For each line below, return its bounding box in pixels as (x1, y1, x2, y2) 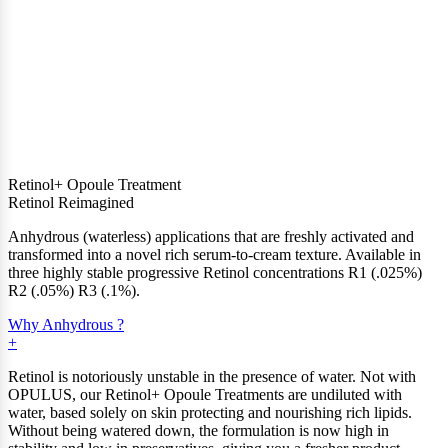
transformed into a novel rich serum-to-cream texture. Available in (8, 245, 421, 263)
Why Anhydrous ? (8, 315, 124, 333)
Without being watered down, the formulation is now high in (8, 421, 389, 439)
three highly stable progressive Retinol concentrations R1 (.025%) (8, 263, 422, 281)
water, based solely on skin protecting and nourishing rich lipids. (8, 403, 412, 421)
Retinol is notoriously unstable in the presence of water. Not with (8, 367, 416, 385)
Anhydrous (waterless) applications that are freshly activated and (8, 227, 414, 245)
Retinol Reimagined (8, 193, 134, 211)
